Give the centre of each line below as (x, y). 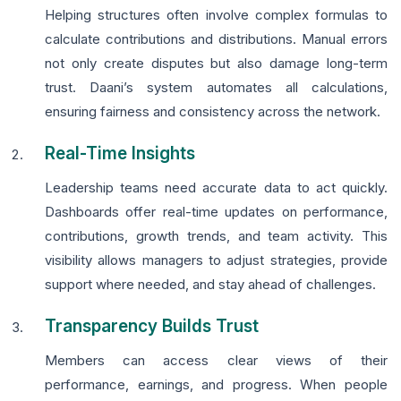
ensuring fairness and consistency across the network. (213, 112)
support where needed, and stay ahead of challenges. (210, 285)
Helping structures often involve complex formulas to (216, 15)
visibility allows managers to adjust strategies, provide (216, 260)
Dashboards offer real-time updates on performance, (216, 212)
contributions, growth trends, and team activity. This (216, 236)
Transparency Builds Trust (152, 327)
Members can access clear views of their (216, 361)
